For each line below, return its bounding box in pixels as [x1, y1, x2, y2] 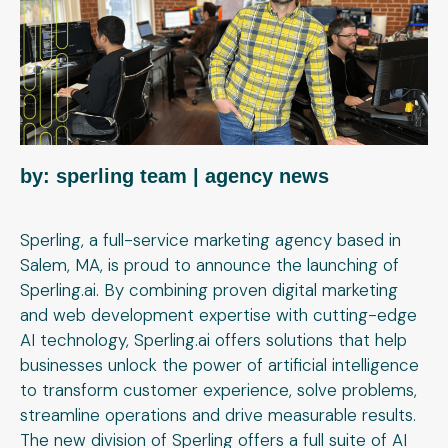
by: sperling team [20, 164, 193, 187]
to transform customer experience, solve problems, [20, 378, 417, 401]
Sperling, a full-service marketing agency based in [20, 228, 401, 251]
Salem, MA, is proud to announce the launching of [20, 253, 399, 276]
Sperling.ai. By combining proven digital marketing [20, 278, 398, 301]
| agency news [193, 164, 329, 187]
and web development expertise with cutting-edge [20, 303, 417, 326]
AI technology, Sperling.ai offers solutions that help [20, 328, 407, 351]
